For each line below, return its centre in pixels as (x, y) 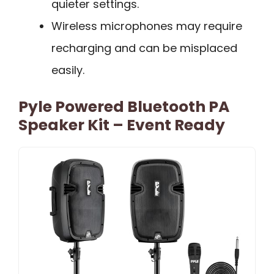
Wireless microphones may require (147, 26)
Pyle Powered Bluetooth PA (124, 107)
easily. (68, 70)
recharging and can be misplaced (144, 48)
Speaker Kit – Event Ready (122, 125)
